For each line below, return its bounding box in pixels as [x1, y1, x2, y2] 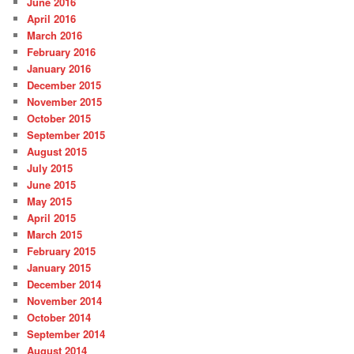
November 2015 [27, 93, 103, 109]
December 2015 [27, 77, 102, 92]
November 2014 [27, 292, 103, 308]
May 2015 [27, 193, 73, 209]
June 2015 [27, 176, 77, 192]
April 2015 [27, 209, 77, 225]
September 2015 [27, 126, 106, 142]
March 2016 [27, 27, 83, 43]
